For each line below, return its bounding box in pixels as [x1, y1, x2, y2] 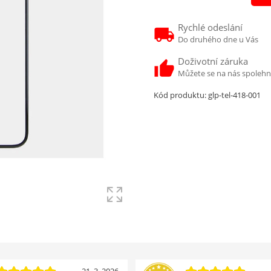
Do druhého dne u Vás [178, 33, 258, 45]
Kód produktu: [154, 89, 206, 100]
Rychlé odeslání [178, 21, 243, 33]
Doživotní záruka [178, 54, 248, 67]
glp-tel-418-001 [208, 89, 261, 100]
